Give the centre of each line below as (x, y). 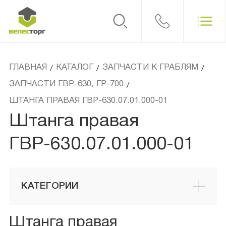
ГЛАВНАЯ (28, 68)
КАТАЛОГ (74, 68)
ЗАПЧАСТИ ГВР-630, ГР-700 (66, 84)
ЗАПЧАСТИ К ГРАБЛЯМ (150, 68)
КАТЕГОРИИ (49, 186)
